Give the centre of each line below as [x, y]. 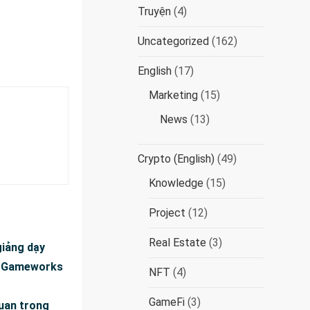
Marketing [174, 95]
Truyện [155, 11]
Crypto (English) [176, 159]
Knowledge [176, 183]
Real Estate [178, 243]
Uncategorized [174, 41]
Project [167, 213]
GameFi [167, 302]
